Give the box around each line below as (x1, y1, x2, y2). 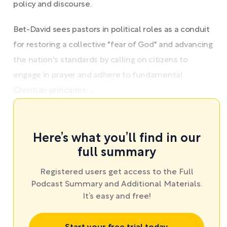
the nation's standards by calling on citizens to (13, 56, 188, 64)
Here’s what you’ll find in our (32, 133, 201, 144)
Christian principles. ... (13, 87, 93, 94)
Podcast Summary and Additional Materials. (31, 180, 202, 188)
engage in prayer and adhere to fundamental (13, 71, 183, 79)
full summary (77, 147, 156, 159)
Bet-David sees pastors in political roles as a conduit (13, 26, 210, 33)
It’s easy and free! (82, 193, 151, 200)
